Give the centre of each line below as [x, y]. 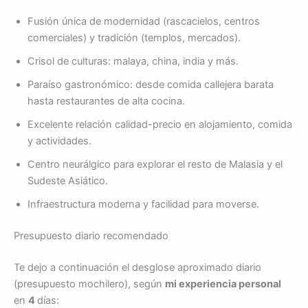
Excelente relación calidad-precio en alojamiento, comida [160, 125]
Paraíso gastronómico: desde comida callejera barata [151, 85]
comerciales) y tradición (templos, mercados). [134, 38]
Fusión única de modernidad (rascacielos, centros [144, 22]
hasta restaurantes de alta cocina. [106, 101]
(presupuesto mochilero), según [89, 284]
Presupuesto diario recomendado [91, 236]
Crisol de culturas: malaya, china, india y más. [133, 62]
